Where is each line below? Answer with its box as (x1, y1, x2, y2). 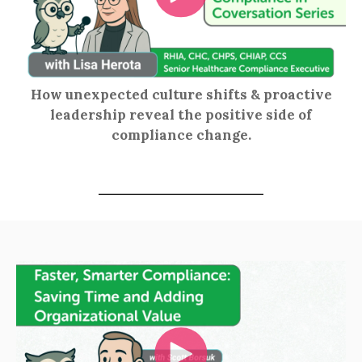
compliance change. (111, 126, 251, 145)
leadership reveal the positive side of (50, 106, 312, 124)
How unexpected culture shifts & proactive (30, 86, 332, 104)
